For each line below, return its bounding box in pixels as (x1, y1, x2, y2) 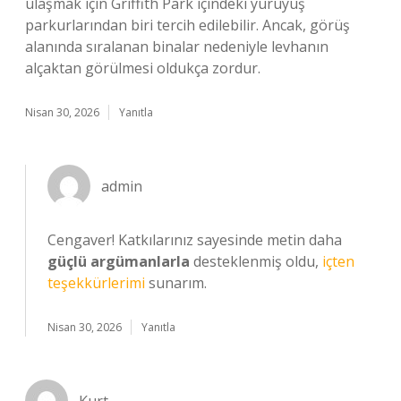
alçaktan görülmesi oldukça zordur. (25, 58, 260, 78)
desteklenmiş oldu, (190, 252, 322, 271)
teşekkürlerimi (47, 273, 145, 293)
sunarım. (145, 273, 207, 293)
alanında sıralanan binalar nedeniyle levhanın (25, 37, 328, 56)
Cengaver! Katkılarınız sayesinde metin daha (47, 230, 342, 250)
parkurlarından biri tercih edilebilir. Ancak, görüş (25, 15, 350, 35)
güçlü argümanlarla (47, 252, 190, 271)
